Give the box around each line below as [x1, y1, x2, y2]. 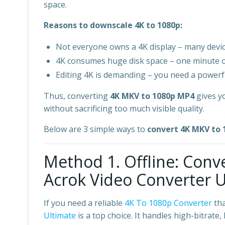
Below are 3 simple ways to [44, 124, 147, 135]
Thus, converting [44, 90, 110, 101]
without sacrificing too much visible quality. [44, 103, 204, 114]
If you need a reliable [44, 197, 125, 208]
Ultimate [44, 210, 76, 221]
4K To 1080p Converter [125, 197, 212, 208]
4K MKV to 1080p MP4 [110, 90, 194, 101]
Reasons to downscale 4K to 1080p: [44, 20, 182, 31]
